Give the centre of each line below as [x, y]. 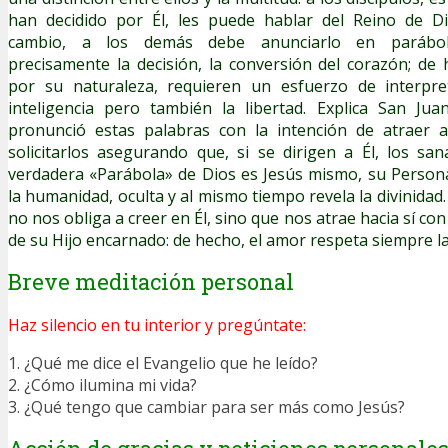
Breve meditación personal [151, 282]
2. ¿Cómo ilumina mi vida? [102, 385]
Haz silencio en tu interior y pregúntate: [157, 325]
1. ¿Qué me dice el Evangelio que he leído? [163, 363]
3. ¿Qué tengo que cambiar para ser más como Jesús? [206, 407]
